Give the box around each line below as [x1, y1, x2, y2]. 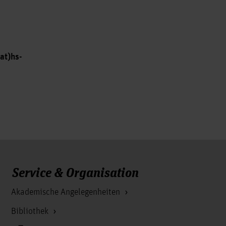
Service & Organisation [12, 162, 139, 181]
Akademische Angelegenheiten [11, 187, 122, 197]
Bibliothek [11, 206, 50, 216]
